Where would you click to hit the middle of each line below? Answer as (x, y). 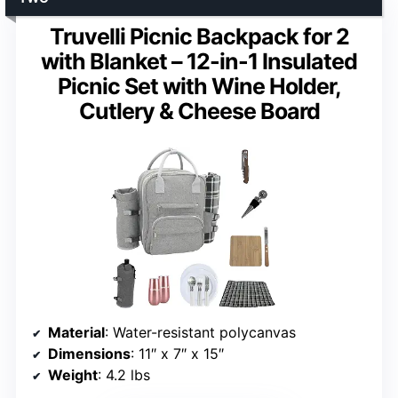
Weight (73, 375)
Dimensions (89, 354)
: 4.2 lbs (124, 375)
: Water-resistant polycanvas (200, 333)
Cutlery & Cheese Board (199, 111)
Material (76, 333)
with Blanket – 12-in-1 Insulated (199, 62)
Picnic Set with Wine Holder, (199, 87)
